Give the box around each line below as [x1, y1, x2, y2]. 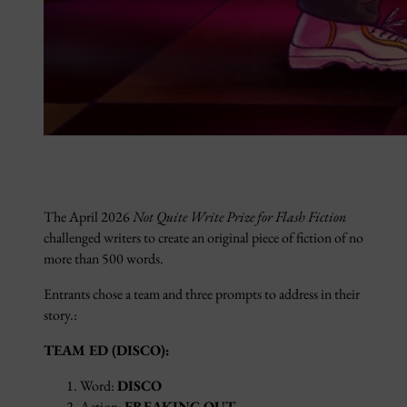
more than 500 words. [44, 248, 164, 268]
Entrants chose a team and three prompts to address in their [44, 283, 360, 303]
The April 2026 [44, 206, 133, 226]
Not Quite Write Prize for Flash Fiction [133, 206, 346, 226]
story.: [44, 304, 77, 324]
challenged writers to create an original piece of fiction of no [44, 227, 363, 247]
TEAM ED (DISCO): [44, 340, 170, 360]
